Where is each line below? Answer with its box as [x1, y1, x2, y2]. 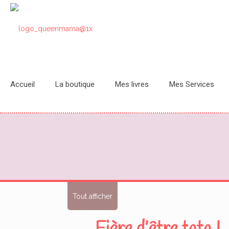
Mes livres [115, 80, 149, 89]
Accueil [10, 80, 35, 89]
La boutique [55, 80, 95, 89]
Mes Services [169, 80, 214, 89]
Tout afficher [73, 192, 112, 200]
